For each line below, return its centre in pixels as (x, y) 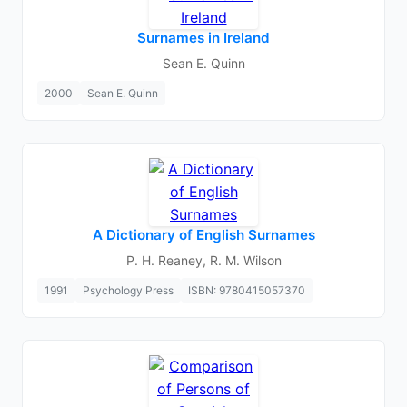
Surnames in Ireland (203, 38)
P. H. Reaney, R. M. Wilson (203, 260)
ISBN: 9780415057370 (247, 290)
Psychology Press (128, 290)
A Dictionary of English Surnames (203, 235)
